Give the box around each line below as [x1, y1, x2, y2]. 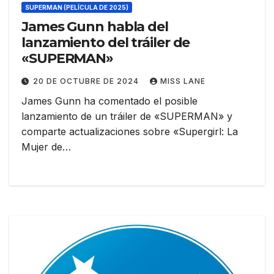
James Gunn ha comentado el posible [21, 95, 198, 108]
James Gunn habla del [21, 18, 168, 35]
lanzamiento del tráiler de [21, 34, 190, 51]
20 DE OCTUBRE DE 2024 [33, 76, 141, 86]
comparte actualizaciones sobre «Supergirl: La [21, 125, 238, 138]
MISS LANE [160, 76, 206, 86]
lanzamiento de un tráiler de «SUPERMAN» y [21, 110, 232, 123]
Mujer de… [21, 141, 71, 154]
